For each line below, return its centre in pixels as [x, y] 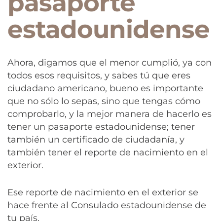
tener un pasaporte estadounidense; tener [101, 127]
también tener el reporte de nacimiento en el [108, 152]
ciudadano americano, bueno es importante [105, 88]
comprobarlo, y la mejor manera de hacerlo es [110, 114]
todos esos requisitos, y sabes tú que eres [99, 75]
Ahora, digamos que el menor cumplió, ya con [110, 62]
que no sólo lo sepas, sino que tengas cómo [104, 101]
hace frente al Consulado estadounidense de [107, 205]
